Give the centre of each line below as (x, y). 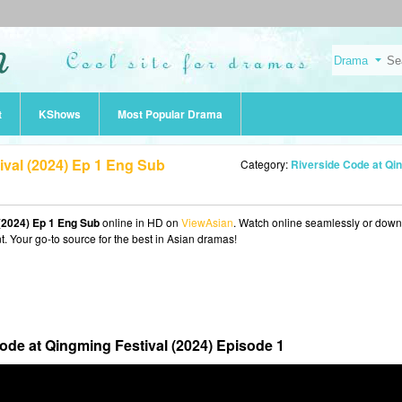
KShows (60, 114)
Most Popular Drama (170, 114)
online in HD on (140, 222)
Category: (266, 164)
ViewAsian (207, 222)
